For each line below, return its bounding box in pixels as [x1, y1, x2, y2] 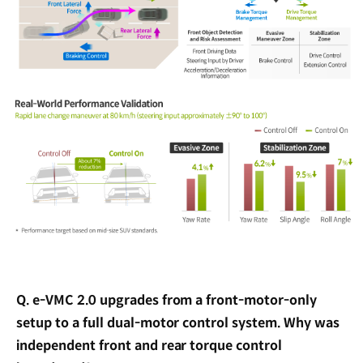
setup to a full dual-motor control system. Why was [16, 314, 340, 332]
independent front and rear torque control [16, 337, 283, 355]
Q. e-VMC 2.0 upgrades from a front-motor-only [16, 292, 318, 310]
